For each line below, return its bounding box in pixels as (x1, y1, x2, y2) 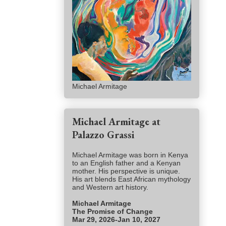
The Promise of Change (72, 207, 155, 216)
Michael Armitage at (72, 115, 160, 129)
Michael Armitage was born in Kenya (72, 151, 188, 159)
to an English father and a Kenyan (72, 159, 181, 167)
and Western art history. (72, 183, 150, 192)
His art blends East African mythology (72, 175, 191, 184)
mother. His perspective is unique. (72, 167, 180, 176)
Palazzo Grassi (72, 128, 134, 142)
